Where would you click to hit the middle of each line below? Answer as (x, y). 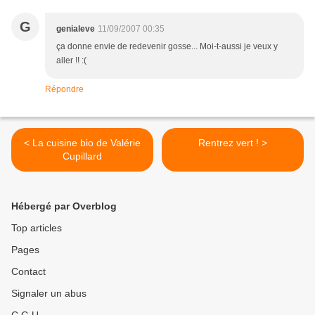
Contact (28, 271)
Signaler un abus (49, 293)
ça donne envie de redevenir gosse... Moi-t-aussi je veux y (167, 46)
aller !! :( (71, 60)
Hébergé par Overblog (64, 206)
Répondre (64, 89)
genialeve (76, 29)
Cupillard (82, 156)
